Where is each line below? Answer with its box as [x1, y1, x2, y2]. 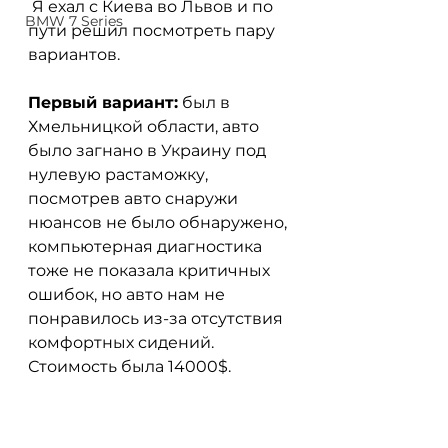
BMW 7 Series [25, 12, 123, 30]
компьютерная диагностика [28, 236, 266, 256]
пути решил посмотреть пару [28, 20, 279, 40]
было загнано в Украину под [28, 140, 270, 160]
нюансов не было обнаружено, [28, 212, 291, 232]
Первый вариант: [28, 92, 178, 112]
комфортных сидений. [28, 332, 218, 352]
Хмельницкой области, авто [28, 116, 263, 136]
